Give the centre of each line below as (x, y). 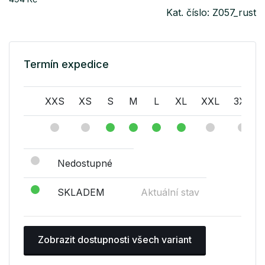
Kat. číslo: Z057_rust (211, 13)
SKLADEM (81, 193)
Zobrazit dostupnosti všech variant (115, 240)
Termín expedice (66, 64)
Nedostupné (85, 164)
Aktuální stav (170, 193)
